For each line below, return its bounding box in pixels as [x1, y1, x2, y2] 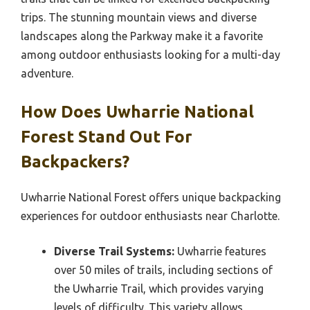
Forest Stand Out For [21, 127, 192, 146]
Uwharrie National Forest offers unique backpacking [21, 190, 281, 203]
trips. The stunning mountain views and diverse [21, 10, 257, 24]
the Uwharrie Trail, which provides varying [54, 282, 264, 295]
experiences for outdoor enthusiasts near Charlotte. [21, 209, 280, 222]
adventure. [21, 66, 73, 80]
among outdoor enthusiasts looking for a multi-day [21, 48, 280, 61]
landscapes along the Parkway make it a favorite [21, 29, 263, 42]
